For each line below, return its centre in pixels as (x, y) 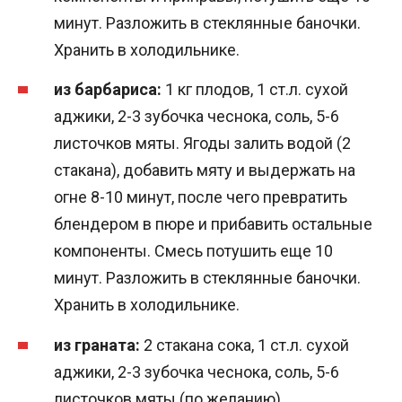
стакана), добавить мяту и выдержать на (205, 170)
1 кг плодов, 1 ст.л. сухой (255, 90)
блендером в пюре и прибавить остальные (213, 224)
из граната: (97, 345)
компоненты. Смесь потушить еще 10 (193, 251)
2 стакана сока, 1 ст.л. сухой (245, 345)
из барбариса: (108, 90)
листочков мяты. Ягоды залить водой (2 (202, 144)
